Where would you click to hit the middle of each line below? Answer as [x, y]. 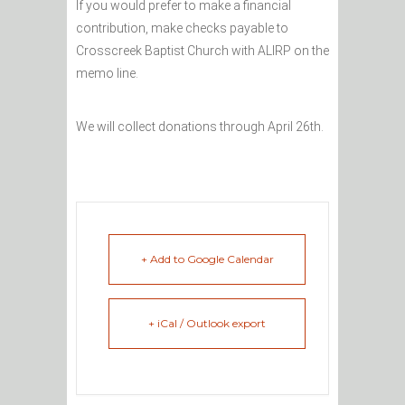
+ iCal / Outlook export [207, 324]
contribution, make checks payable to [182, 28]
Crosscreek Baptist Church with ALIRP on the [202, 51]
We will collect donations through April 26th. [200, 127]
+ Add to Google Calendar [207, 259]
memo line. [107, 74]
